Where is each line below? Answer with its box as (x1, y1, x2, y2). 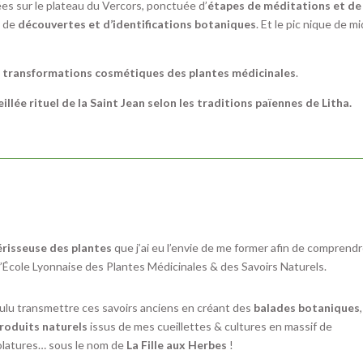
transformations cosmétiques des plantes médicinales (2, 66, 297, 80)
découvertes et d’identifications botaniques (18, 17, 257, 32)
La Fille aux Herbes (126, 337, 228, 352)
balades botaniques (254, 300, 361, 314)
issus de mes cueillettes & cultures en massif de (88, 318, 333, 333)
